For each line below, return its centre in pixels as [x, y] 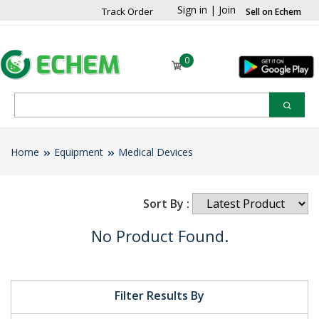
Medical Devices [156, 152]
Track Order [127, 11]
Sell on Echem [273, 12]
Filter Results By [159, 295]
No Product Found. [159, 235]
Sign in [192, 10]
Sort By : [166, 203]
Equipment [79, 152]
